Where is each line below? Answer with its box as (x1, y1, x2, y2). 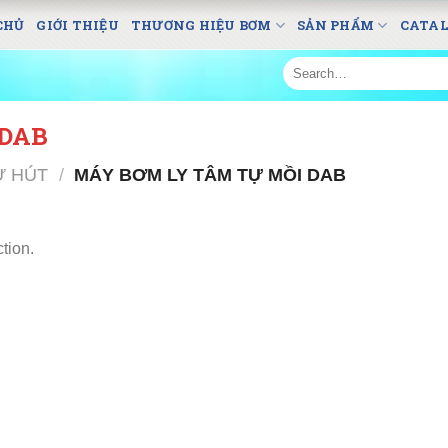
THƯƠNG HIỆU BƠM (130, 17, 272, 33)
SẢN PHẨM (297, 17, 375, 33)
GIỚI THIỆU (36, 17, 119, 33)
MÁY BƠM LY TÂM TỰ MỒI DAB (69, 164, 347, 185)
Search (281, 57, 323, 72)
